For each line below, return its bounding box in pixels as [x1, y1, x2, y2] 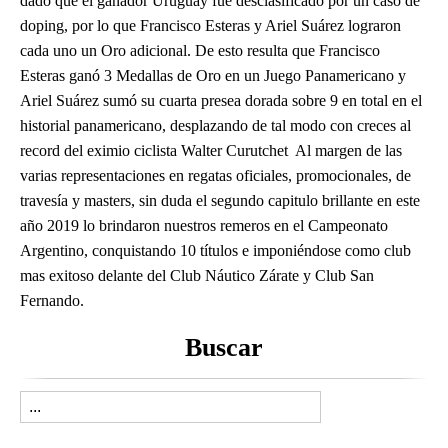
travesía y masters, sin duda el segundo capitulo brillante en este [20, 191, 420, 209]
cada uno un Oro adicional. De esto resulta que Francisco [20, 41, 380, 59]
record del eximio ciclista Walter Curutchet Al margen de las [20, 141, 402, 159]
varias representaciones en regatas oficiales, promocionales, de [20, 166, 411, 184]
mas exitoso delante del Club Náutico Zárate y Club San [20, 266, 374, 284]
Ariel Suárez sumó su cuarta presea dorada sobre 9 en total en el [20, 91, 422, 109]
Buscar [185, 332, 263, 362]
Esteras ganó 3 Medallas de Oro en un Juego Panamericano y [20, 66, 406, 84]
